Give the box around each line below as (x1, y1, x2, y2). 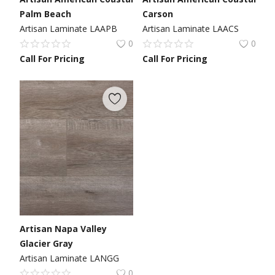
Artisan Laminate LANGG (19, 252, 119, 264)
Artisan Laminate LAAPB (19, 22, 117, 34)
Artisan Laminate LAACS (142, 22, 239, 34)
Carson (142, 7, 173, 20)
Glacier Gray (19, 237, 73, 249)
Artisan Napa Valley (19, 222, 107, 234)
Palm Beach (19, 7, 71, 20)
